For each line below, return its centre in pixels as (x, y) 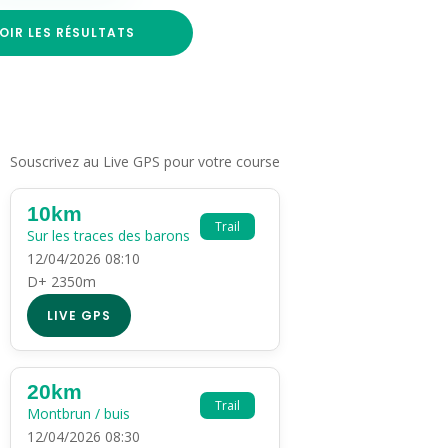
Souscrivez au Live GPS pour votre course (145, 161)
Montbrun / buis (79, 414)
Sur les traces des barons (109, 235)
